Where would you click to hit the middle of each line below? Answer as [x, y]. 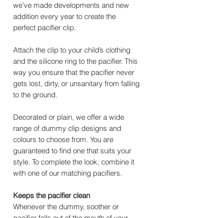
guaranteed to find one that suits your [72, 151]
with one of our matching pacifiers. [68, 173]
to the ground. [35, 95]
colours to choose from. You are [63, 140]
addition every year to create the [64, 17]
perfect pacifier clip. [45, 28]
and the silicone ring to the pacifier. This [75, 61]
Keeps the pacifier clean [52, 196]
